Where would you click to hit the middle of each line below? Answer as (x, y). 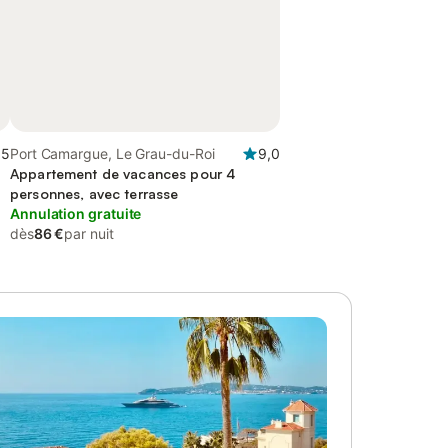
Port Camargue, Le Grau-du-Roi (112, 153)
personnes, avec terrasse (94, 193)
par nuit (89, 233)
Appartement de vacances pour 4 (123, 173)
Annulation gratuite (76, 213)
